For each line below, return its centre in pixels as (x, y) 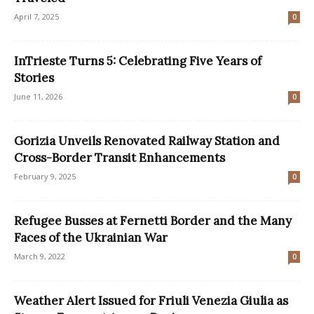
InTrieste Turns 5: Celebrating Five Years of (138, 61)
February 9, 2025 (45, 177)
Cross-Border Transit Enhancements (120, 158)
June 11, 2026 (38, 97)
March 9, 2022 (40, 257)
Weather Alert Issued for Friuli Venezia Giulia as (151, 301)
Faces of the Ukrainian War (91, 238)
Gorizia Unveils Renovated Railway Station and (147, 141)
